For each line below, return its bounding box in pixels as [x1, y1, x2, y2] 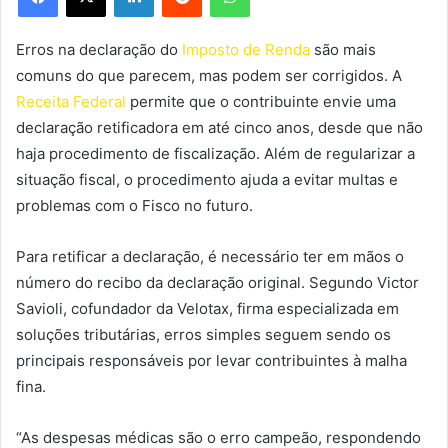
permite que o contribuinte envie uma [126, 91, 396, 111]
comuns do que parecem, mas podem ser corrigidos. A [16, 65, 402, 85]
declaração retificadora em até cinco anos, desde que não [16, 117, 423, 137]
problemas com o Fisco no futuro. [16, 195, 253, 215]
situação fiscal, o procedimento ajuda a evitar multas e [16, 169, 398, 189]
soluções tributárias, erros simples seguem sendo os [16, 324, 391, 344]
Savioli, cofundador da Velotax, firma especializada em [16, 298, 399, 318]
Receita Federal [16, 91, 126, 111]
